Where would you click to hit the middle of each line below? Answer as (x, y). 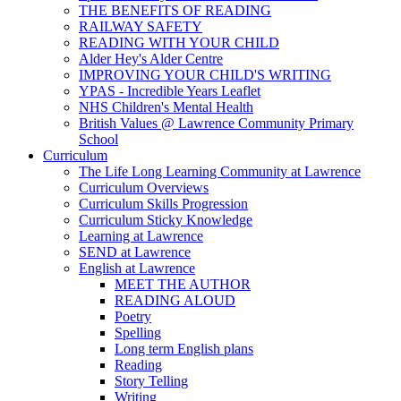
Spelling (138, 333)
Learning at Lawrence (141, 236)
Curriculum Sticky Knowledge (166, 220)
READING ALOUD (175, 301)
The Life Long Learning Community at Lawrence (220, 172)
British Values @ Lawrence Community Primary (216, 124)
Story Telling (151, 381)
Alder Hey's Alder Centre (151, 59)
